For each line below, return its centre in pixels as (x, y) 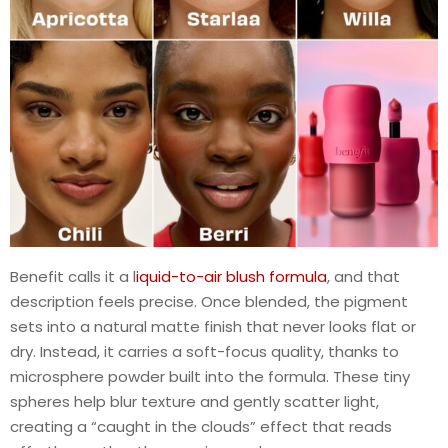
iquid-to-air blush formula (231, 277)
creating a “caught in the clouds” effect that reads (201, 427)
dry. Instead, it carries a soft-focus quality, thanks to (204, 352)
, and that (363, 277)
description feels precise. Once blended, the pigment (209, 302)
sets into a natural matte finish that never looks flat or (213, 327)
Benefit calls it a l (73, 277)
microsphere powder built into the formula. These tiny (210, 377)
